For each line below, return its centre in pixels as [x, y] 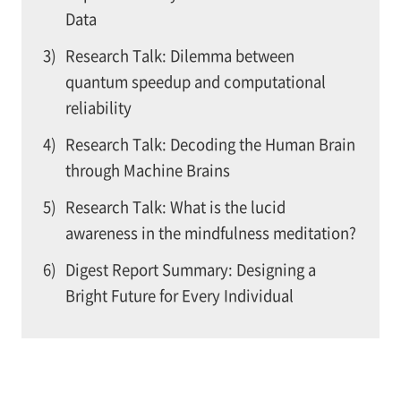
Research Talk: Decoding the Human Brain [210, 145]
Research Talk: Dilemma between [179, 56]
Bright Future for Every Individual [179, 295]
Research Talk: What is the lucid [175, 207]
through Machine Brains [147, 171]
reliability [98, 108]
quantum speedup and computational [195, 82]
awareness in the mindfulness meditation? [210, 233]
